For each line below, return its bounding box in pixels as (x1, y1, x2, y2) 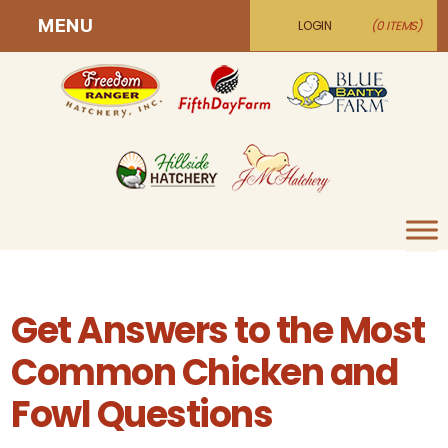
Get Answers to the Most (11, 305, 425, 356)
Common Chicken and (11, 347, 398, 398)
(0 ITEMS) (370, 17, 422, 34)
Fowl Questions (11, 389, 273, 440)
